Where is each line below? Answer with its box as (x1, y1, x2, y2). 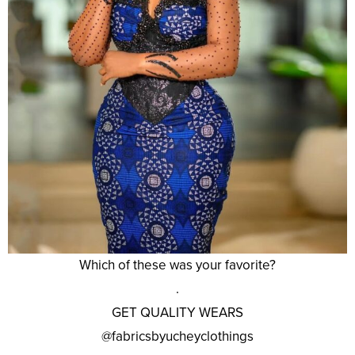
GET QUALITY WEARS (112, 303, 243, 321)
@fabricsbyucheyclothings (101, 327, 254, 345)
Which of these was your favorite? (79, 256, 276, 273)
